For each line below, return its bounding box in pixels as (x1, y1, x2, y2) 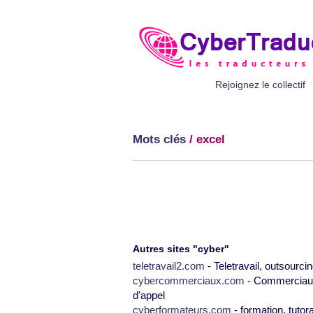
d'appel (133, 289, 165, 301)
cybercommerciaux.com (133, 275, 245, 286)
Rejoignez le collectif (215, 79, 305, 90)
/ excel (186, 133, 225, 146)
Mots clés (133, 133, 186, 146)
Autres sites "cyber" (133, 243, 229, 254)
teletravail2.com (133, 260, 205, 272)
